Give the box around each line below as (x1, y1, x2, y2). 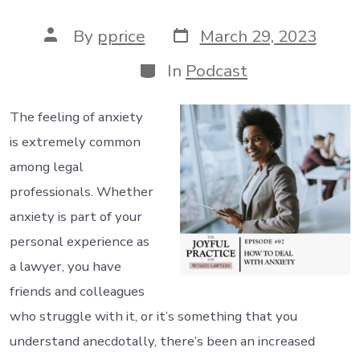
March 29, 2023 (199, 25, 317, 48)
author (43, 39, 95, 62)
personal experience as (9, 231, 149, 251)
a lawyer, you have (9, 256, 121, 276)
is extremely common (9, 132, 141, 151)
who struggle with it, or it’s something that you (9, 306, 297, 325)
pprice (96, 25, 145, 48)
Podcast (186, 59, 247, 83)
